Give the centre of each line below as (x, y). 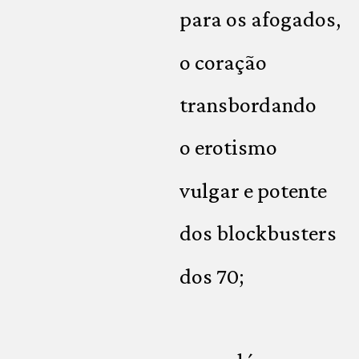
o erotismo (228, 147)
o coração (223, 62)
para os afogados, (260, 19)
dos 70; (212, 276)
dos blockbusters (258, 233)
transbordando (248, 104)
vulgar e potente (253, 190)
